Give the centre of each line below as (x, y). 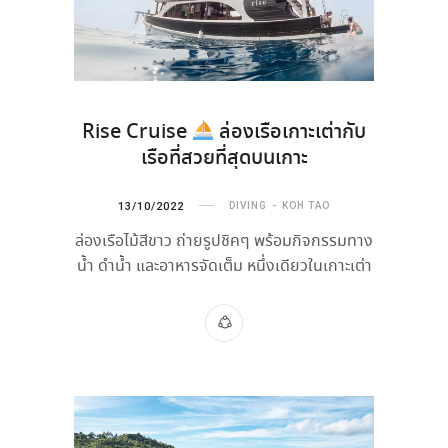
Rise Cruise (136, 132)
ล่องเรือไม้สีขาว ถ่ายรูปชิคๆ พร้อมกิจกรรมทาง (224, 241)
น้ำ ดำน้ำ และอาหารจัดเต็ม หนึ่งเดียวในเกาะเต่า (224, 266)
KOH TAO (306, 206)
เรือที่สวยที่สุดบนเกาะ (224, 158)
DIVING (248, 206)
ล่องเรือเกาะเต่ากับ (290, 132)
